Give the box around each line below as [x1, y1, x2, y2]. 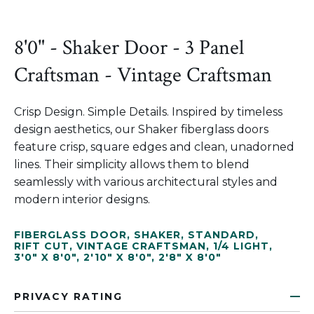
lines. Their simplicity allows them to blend [14, 158, 250, 171]
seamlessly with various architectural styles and [14, 175, 278, 189]
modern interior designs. [14, 193, 150, 206]
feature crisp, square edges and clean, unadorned [14, 140, 294, 153]
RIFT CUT [14, 240, 69, 252]
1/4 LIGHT [213, 240, 269, 252]
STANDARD [188, 228, 255, 241]
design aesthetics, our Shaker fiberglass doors [14, 123, 268, 136]
